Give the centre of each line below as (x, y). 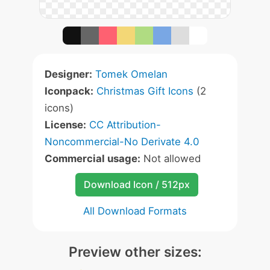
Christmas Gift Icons (145, 91)
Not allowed (171, 159)
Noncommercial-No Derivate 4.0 (122, 142)
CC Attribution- (125, 125)
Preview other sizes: (135, 252)
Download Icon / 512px (137, 184)
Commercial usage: (93, 159)
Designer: (68, 74)
